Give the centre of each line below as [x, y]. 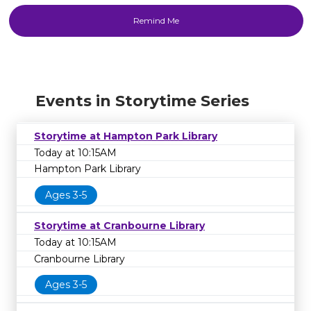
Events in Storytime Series [142, 101]
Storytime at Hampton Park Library [126, 136]
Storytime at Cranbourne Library [119, 226]
